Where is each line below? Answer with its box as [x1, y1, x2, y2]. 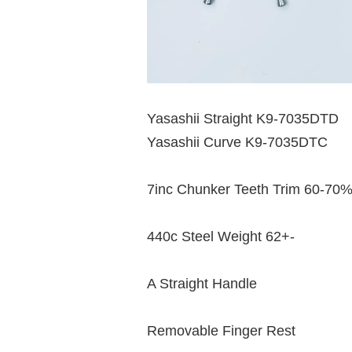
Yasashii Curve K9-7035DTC [147, 134, 328, 150]
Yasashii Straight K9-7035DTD [147, 110, 339, 126]
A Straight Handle [147, 275, 257, 291]
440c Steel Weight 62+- [147, 228, 295, 244]
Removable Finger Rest [147, 322, 295, 339]
